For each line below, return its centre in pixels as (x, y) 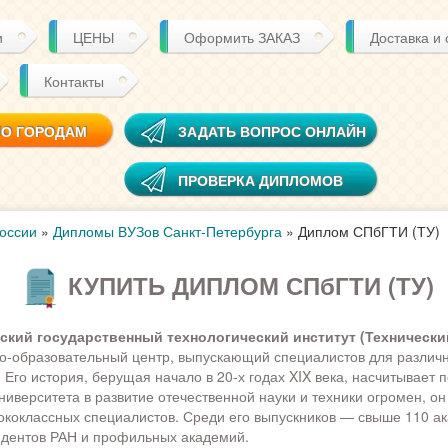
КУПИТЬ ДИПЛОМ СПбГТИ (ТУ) (251, 284)
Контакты (74, 81)
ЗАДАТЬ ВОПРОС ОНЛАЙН (272, 131)
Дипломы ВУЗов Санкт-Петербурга (167, 231)
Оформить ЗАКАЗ (242, 37)
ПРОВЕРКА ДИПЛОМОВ (260, 180)
